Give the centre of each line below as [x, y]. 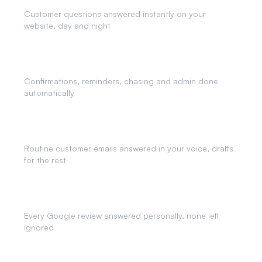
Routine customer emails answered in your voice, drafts [129, 148]
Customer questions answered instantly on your [115, 14]
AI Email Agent [56, 133]
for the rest [45, 160]
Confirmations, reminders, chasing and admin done [121, 81]
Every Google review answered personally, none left [122, 216]
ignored [39, 227]
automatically [49, 93]
